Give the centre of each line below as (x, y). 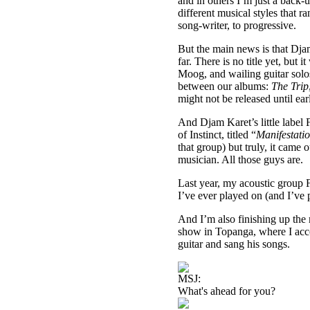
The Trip (290, 86)
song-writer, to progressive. (238, 25)
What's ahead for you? (227, 291)
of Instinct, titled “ (217, 135)
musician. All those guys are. (242, 159)
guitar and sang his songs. (234, 244)
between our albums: (225, 86)
